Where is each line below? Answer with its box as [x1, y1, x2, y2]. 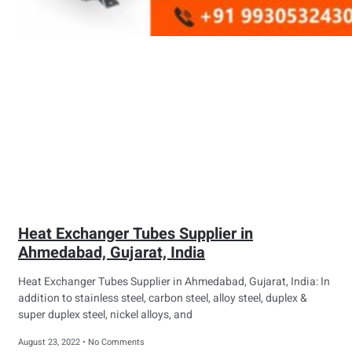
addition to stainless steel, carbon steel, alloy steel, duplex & [18, 290, 307, 307]
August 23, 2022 [18, 335, 82, 350]
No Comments [86, 335, 145, 350]
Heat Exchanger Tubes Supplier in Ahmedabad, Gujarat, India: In [18, 273, 330, 291]
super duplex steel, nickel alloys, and [18, 306, 192, 324]
